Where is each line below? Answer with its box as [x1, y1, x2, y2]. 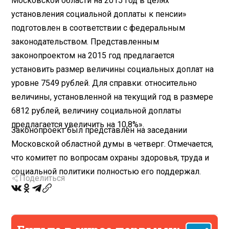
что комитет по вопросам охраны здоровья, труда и [11, 152, 210, 163]
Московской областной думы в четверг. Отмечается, [11, 139, 214, 149]
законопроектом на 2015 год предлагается [11, 50, 175, 60]
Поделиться [19, 173, 65, 184]
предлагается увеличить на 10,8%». [11, 119, 145, 129]
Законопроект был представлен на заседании [11, 125, 188, 135]
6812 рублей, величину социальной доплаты [11, 105, 182, 116]
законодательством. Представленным [11, 36, 159, 47]
